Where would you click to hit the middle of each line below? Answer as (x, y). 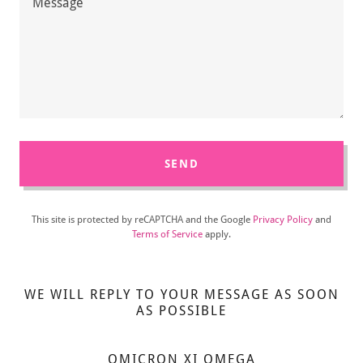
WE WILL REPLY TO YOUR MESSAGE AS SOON (181, 295)
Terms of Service (167, 234)
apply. (217, 234)
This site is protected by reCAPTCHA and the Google (142, 220)
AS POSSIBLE (181, 311)
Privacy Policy (283, 220)
